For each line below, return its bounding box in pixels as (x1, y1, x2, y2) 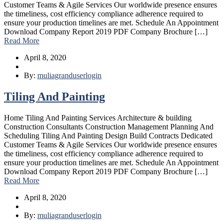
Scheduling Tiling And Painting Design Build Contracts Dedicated (4, 131, 213, 140)
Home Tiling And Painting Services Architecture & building (4, 113, 192, 122)
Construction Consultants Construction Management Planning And (4, 122, 214, 131)
